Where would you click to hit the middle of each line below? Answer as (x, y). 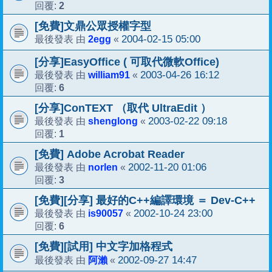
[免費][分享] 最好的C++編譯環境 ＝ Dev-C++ (145, 201)
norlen (103, 167)
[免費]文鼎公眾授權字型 (93, 26)
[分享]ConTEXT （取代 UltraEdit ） (123, 108)
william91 (109, 75)
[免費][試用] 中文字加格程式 (104, 247)
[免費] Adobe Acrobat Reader (110, 155)
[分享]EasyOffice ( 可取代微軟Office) (127, 62)
